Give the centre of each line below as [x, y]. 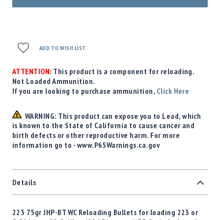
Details [24, 182]
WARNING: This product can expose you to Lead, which [111, 116]
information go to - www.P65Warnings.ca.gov [86, 145]
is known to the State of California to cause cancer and [104, 125]
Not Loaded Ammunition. [54, 81]
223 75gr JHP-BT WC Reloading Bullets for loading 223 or [105, 212]
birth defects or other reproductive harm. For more [96, 135]
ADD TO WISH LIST [63, 48]
